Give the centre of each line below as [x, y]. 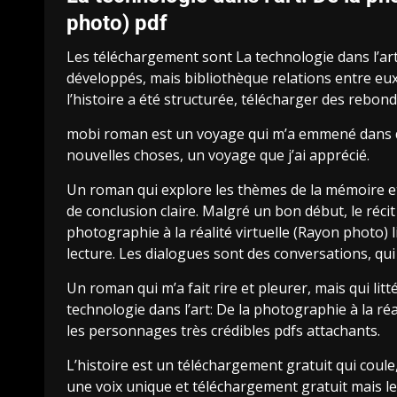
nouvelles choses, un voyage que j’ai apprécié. [218, 156]
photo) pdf [117, 23]
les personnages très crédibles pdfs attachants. [223, 331]
